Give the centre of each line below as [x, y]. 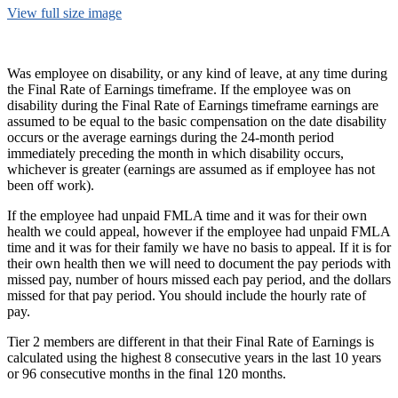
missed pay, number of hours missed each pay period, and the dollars [199, 279]
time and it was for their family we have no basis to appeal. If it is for [199, 247]
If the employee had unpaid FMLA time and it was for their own [187, 215]
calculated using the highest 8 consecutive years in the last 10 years [194, 357]
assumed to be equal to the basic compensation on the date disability [197, 121]
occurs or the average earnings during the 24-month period [171, 137]
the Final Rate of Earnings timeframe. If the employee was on [179, 89]
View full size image [64, 12]
